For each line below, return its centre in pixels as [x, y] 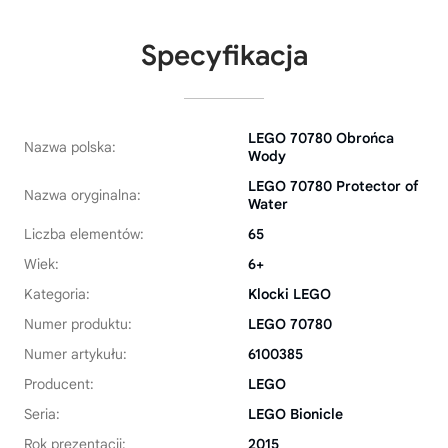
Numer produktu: [78, 323]
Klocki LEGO [289, 293]
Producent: [59, 383]
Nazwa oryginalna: [82, 194]
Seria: [42, 413]
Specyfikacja [224, 55]
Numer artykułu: [75, 353]
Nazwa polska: [70, 146]
